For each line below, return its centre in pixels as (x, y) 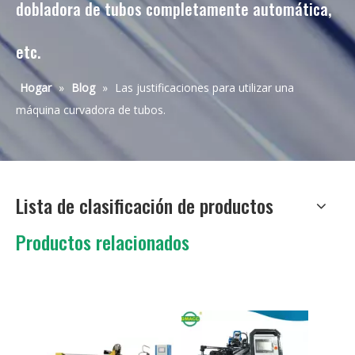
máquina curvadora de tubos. (91, 110)
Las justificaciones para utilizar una (204, 88)
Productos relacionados (103, 242)
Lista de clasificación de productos (145, 205)
